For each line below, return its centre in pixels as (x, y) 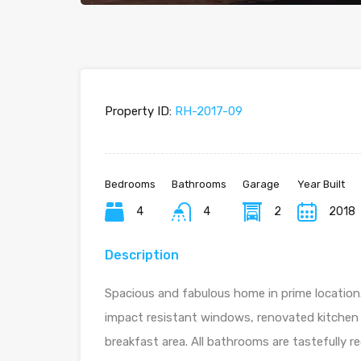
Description (142, 255)
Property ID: (138, 112)
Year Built (321, 185)
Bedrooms (130, 185)
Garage (261, 185)
